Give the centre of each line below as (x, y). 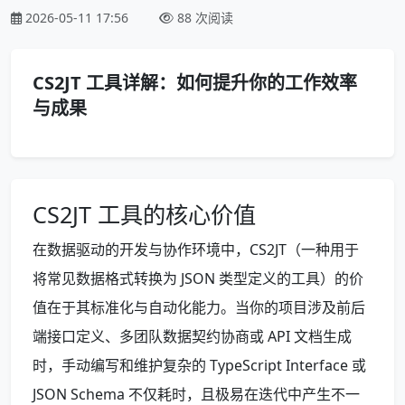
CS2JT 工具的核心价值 (144, 214)
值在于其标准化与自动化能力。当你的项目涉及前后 (199, 307)
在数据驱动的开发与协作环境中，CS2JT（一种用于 (196, 249)
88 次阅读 (205, 17)
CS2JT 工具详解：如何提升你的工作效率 (195, 82)
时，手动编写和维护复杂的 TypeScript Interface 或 (199, 365)
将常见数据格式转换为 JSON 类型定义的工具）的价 (198, 278)
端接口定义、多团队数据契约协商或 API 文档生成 (192, 336)
